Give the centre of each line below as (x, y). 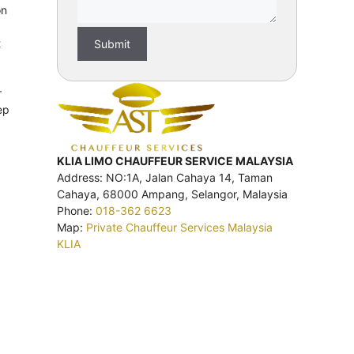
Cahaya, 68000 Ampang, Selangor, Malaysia (172, 194)
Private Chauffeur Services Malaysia (179, 227)
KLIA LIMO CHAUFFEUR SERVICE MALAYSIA (175, 160)
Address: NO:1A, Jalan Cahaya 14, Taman (165, 177)
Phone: (76, 210)
